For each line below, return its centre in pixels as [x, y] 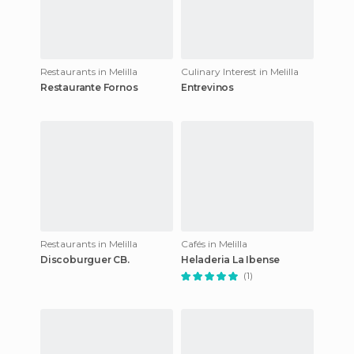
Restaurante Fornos [89, 87]
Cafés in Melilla [214, 244]
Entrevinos [207, 87]
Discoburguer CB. [85, 260]
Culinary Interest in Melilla [240, 72]
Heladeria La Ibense [231, 260]
